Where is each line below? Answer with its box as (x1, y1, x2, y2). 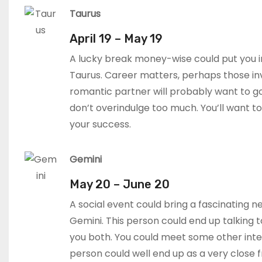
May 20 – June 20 (70, 177, 170, 191)
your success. (70, 118, 131, 131)
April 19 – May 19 (70, 32, 163, 46)
